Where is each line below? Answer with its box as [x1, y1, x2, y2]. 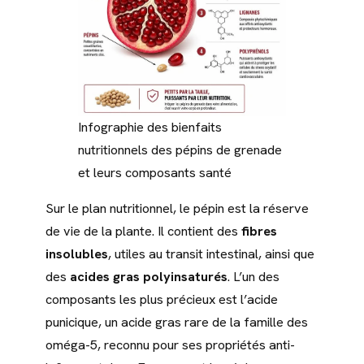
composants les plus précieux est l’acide [45, 291, 278, 309]
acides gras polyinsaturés [70, 268, 227, 286]
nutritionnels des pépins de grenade [78, 141, 282, 159]
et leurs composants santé [78, 164, 232, 182]
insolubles [45, 245, 108, 263]
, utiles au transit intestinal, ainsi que [108, 245, 314, 263]
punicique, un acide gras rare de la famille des [45, 314, 308, 331]
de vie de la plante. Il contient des [45, 223, 241, 240]
